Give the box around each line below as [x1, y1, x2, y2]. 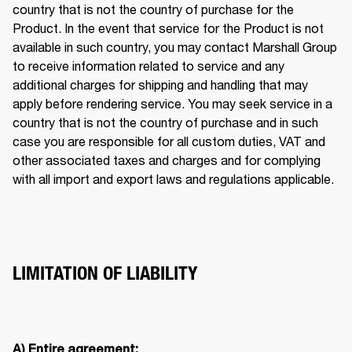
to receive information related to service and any [13, 57, 284, 73]
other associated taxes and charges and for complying [13, 152, 321, 167]
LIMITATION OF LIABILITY [13, 261, 197, 284]
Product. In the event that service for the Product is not [13, 20, 324, 35]
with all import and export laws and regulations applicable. [13, 170, 337, 186]
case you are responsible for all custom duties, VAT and [13, 133, 325, 148]
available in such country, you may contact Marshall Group [13, 38, 337, 54]
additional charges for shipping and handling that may [13, 76, 308, 92]
